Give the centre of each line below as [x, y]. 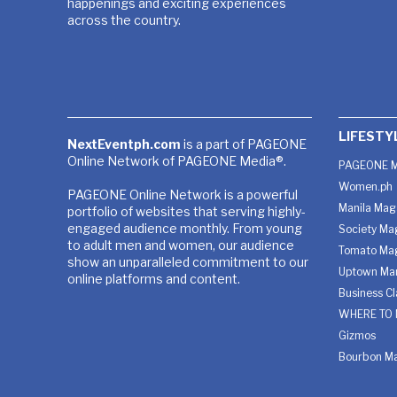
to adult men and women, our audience [181, 245]
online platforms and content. [154, 279]
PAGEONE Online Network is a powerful [183, 195]
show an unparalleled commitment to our [188, 262]
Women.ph [365, 187]
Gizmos [357, 336]
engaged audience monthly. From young [185, 229]
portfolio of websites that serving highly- [187, 212]
